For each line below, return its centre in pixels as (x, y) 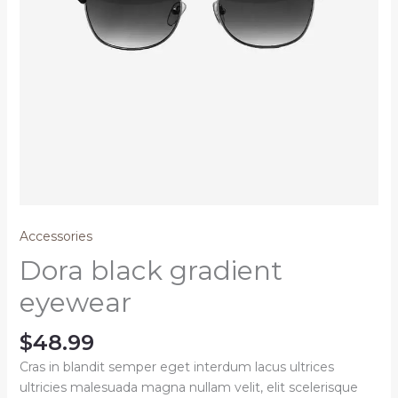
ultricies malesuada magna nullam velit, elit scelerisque (188, 388)
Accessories (56, 237)
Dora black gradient (151, 271)
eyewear (75, 303)
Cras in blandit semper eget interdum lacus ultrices (176, 367)
